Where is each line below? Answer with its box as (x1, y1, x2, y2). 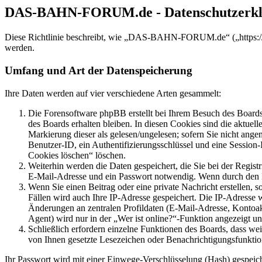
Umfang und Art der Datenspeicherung (5, 64, 192, 77)
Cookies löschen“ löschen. (28, 150, 126, 160)
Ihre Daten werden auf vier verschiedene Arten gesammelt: (5, 88, 221, 98)
